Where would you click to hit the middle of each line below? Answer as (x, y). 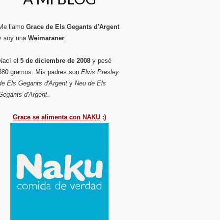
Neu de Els (90, 83)
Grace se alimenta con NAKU (56, 117)
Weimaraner (46, 38)
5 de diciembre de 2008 (55, 61)
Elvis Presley (100, 72)
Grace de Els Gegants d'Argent (73, 27)
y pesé (101, 61)
